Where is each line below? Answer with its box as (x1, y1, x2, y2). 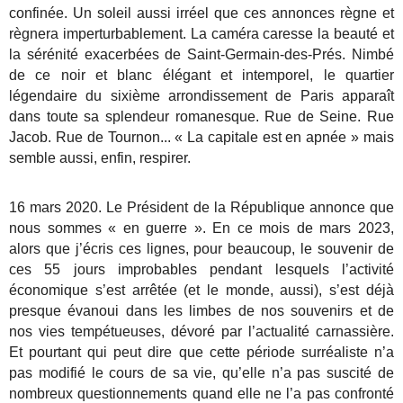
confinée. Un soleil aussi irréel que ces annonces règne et (9, 5, 394, 22)
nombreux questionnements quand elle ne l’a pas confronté (9, 385, 394, 401)
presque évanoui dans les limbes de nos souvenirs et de (9, 302, 394, 318)
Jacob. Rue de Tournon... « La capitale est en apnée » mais (9, 130, 394, 146)
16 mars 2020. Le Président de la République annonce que (9, 199, 394, 215)
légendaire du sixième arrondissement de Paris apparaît (9, 88, 394, 104)
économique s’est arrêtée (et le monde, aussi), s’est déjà (9, 282, 394, 298)
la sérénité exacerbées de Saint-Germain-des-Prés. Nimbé (9, 47, 394, 63)
